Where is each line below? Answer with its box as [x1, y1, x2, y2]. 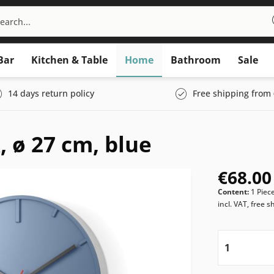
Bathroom [171, 53, 221, 67]
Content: [218, 187, 251, 197]
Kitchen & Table [31, 53, 108, 67]
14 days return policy [8, 87, 94, 99]
